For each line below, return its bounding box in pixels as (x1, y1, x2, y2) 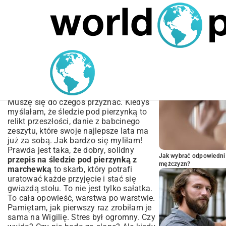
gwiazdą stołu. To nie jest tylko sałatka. (8, 184, 153, 193)
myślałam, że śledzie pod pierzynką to (8, 107, 147, 117)
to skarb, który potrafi (51, 164, 133, 174)
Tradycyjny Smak (8, 83, 105, 97)
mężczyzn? (159, 160, 191, 167)
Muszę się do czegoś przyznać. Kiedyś (8, 97, 149, 107)
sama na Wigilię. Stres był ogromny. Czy (8, 212, 155, 222)
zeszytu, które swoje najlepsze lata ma (8, 126, 149, 136)
